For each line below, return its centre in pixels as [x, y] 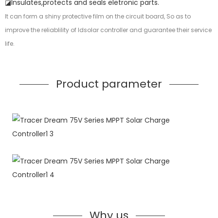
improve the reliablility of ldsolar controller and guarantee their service [108, 30]
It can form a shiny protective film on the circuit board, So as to [98, 17]
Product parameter [109, 84]
